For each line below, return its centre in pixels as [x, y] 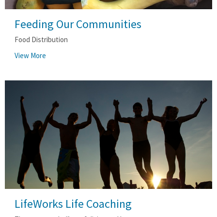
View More [30, 55]
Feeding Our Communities [78, 24]
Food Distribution [41, 39]
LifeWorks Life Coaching [73, 203]
